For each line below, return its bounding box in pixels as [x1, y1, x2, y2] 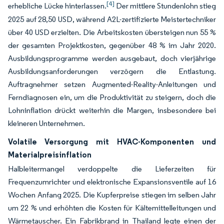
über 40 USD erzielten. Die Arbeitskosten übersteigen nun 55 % [8, 27, 216, 37]
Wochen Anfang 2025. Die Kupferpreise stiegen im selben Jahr [8, 190, 216, 199]
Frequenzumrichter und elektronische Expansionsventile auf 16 [8, 177, 216, 186]
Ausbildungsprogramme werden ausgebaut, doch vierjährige [8, 53, 216, 63]
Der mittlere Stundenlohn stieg [114, 1, 216, 10]
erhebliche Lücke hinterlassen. [8, 1, 106, 10]
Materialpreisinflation [8, 149, 91, 159]
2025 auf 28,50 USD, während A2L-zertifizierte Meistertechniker [8, 14, 216, 24]
